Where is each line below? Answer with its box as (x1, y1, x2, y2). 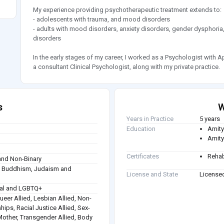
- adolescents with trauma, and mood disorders (32, 15, 170, 23)
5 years (199, 115, 220, 123)
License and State (126, 170, 178, 178)
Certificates (126, 152, 159, 160)
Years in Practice (126, 115, 173, 123)
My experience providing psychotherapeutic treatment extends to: (32, 6, 221, 14)
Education (126, 125, 155, 133)
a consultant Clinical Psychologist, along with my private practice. (32, 63, 220, 71)
